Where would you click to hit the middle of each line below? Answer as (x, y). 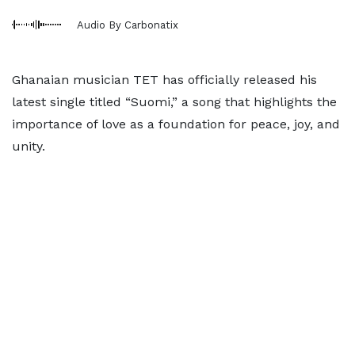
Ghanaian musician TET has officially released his (164, 80)
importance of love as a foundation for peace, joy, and (176, 124)
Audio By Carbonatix (128, 25)
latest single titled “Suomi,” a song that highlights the (174, 102)
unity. (29, 146)
